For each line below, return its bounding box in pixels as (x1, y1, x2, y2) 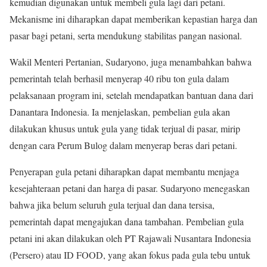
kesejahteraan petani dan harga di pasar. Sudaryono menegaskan (10, 182, 250, 195)
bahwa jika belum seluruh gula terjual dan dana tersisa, (10, 198, 215, 212)
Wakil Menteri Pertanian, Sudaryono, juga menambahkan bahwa (10, 55, 252, 69)
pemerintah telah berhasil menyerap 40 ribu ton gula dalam (10, 72, 229, 85)
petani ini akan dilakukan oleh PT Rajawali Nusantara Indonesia (10, 232, 251, 245)
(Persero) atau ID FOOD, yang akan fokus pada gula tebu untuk (10, 249, 250, 262)
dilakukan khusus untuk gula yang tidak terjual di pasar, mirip (10, 122, 240, 135)
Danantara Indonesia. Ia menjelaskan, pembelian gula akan (10, 105, 230, 119)
